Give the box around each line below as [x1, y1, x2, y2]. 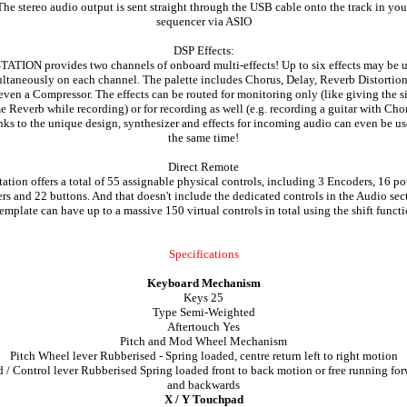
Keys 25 [184, 291, 223, 304]
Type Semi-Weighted [152, 305, 255, 319]
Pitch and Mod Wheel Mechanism [120, 334, 287, 348]
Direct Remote [168, 160, 239, 174]
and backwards [167, 378, 240, 392]
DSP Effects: [173, 44, 234, 57]
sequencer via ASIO [155, 15, 252, 28]
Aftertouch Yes [167, 320, 240, 333]
